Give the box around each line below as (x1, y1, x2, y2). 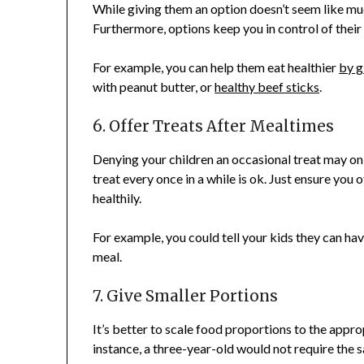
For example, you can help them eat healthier (93, 59, 340, 76)
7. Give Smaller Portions (93, 287, 279, 306)
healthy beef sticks (214, 79, 320, 95)
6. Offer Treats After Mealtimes (93, 117, 335, 136)
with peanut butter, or (93, 79, 215, 95)
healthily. (93, 190, 142, 206)
